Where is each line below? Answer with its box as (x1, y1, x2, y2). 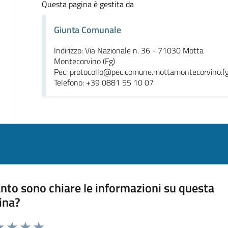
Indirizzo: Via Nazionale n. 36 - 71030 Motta (53, 44, 204, 56)
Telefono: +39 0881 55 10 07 (53, 76, 154, 89)
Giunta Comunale (53, 22, 121, 37)
